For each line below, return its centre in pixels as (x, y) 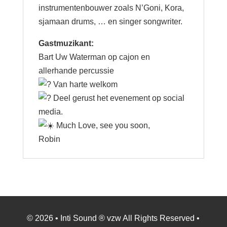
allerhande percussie (76, 71)
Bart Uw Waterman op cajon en (94, 57)
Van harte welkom (84, 85)
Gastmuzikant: (66, 44)
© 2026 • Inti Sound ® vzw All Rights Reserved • (113, 218)
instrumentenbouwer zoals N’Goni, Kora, (111, 8)
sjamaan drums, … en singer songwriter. (110, 22)
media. (50, 112)
